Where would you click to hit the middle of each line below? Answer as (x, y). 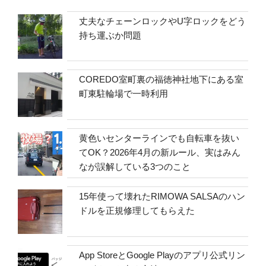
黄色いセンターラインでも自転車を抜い (159, 138)
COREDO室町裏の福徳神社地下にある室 (161, 80)
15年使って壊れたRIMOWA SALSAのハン (162, 197)
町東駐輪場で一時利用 (124, 94)
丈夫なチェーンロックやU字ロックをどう (163, 21)
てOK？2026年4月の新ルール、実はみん (160, 152)
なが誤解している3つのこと (135, 166)
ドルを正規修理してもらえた (137, 211)
